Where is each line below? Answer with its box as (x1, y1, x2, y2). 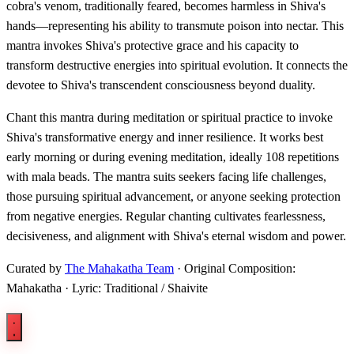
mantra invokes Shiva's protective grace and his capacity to (6, 39, 299, 53)
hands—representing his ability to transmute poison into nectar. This (6, 19, 344, 33)
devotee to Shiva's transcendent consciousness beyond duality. (6, 78, 315, 92)
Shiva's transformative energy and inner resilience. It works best (6, 130, 323, 145)
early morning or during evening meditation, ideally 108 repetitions (6, 150, 339, 164)
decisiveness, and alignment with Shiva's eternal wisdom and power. (6, 229, 346, 243)
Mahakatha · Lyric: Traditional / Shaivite (6, 281, 208, 296)
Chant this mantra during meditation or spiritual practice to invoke (6, 111, 333, 125)
